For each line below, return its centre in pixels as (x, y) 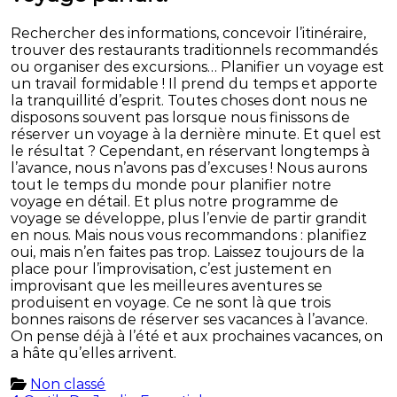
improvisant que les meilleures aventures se (167, 286)
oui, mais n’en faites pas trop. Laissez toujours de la (188, 253)
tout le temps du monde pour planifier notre (171, 185)
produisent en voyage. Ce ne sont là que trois (171, 303)
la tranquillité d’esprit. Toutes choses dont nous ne (190, 101)
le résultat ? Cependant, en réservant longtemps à (191, 152)
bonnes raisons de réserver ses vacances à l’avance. (190, 320)
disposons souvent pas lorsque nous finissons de (181, 118)
